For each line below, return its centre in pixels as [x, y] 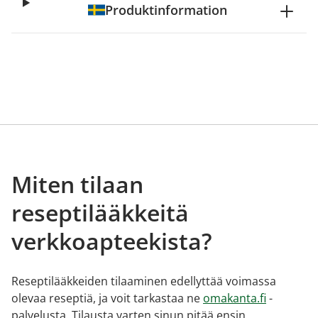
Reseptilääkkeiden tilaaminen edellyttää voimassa [144, 281]
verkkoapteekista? [112, 241]
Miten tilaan [77, 184]
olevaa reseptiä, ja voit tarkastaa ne [107, 298]
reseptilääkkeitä [100, 213]
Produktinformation [166, 10]
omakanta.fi [235, 298]
